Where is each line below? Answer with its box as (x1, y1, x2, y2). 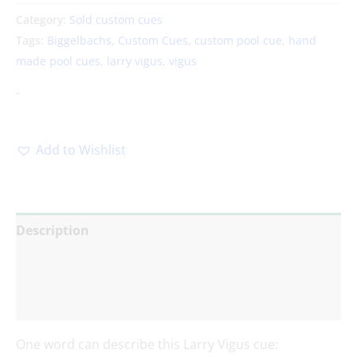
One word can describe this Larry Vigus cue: (16, 335, 278, 353)
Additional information (16, 257, 164, 275)
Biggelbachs (47, 33, 112, 49)
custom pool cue (194, 33, 282, 49)
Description (16, 221, 89, 239)
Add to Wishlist (36, 140, 126, 159)
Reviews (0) (16, 292, 86, 311)
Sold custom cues (69, 12, 163, 28)
